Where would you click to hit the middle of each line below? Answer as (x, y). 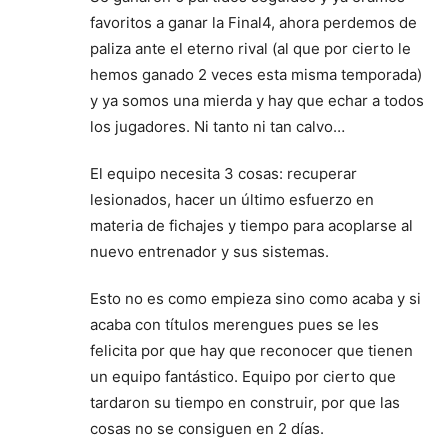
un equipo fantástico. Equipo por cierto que (243, 376)
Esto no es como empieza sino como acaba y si (255, 298)
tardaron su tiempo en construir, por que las (245, 402)
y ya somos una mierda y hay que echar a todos (257, 100)
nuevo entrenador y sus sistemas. (209, 251)
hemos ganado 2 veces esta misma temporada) (256, 74)
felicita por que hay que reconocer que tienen (251, 350)
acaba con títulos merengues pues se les (234, 324)
